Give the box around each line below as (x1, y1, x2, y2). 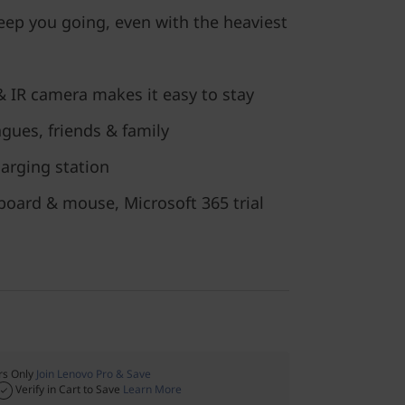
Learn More (123, 381, 182, 397)
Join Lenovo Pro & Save (36, 366, 151, 381)
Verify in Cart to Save (13, 381, 123, 397)
